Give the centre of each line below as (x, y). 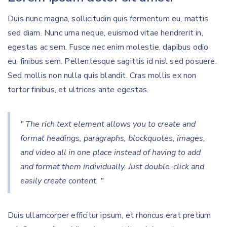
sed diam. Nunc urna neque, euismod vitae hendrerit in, (105, 33)
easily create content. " (62, 181)
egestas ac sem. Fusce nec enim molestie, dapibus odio (108, 47)
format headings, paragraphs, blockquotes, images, (113, 138)
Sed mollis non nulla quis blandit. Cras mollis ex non (102, 75)
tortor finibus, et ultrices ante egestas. (78, 90)
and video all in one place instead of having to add (110, 153)
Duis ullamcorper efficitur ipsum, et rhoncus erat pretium (109, 215)
